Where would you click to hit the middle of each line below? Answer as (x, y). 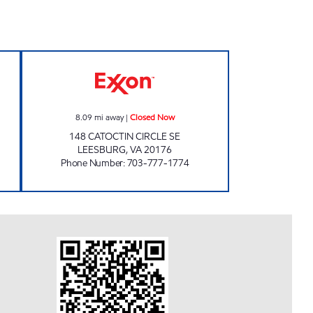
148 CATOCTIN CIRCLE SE (125, 137)
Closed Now (152, 117)
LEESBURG (102, 150)
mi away (109, 117)
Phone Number (92, 163)
